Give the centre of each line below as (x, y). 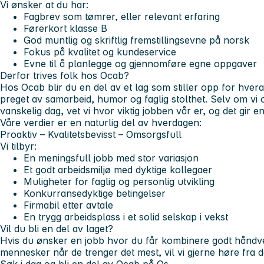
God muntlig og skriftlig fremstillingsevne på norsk (136, 40)
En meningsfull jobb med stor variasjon (111, 158)
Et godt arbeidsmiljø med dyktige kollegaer (118, 170)
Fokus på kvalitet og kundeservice (100, 52)
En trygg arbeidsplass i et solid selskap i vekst (126, 217)
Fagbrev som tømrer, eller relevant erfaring (122, 17)
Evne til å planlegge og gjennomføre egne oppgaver (140, 64)
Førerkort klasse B (65, 29)
